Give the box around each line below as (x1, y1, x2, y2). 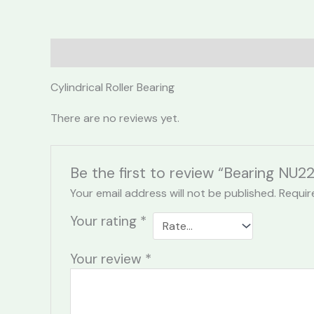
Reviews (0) (126, 45, 191, 60)
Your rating (69, 212, 140, 231)
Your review (69, 250, 145, 268)
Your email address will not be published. (69, 186, 276, 201)
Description (50, 45, 115, 60)
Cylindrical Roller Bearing (50, 79, 175, 95)
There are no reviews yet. (50, 111, 179, 125)
